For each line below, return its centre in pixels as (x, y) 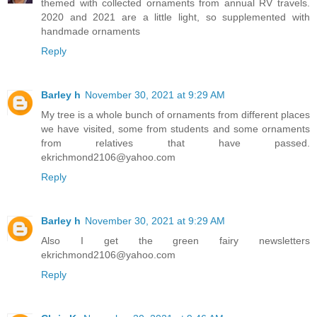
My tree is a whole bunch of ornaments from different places (175, 114)
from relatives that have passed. (175, 143)
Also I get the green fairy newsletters (175, 240)
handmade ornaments (91, 31)
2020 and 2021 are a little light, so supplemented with (175, 17)
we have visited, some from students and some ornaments (175, 128)
